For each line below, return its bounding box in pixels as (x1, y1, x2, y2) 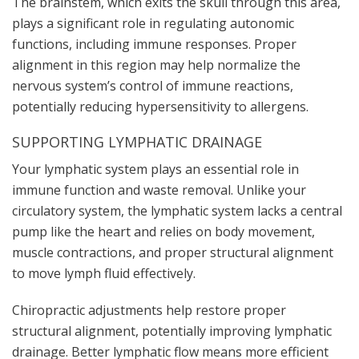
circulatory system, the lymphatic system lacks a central (12, 201, 342, 220)
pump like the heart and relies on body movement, (12, 222, 315, 240)
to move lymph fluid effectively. (12, 264, 196, 282)
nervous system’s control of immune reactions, (12, 76, 293, 95)
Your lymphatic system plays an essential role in (12, 159, 299, 178)
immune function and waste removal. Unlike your (12, 180, 306, 199)
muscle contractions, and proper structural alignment (12, 243, 333, 261)
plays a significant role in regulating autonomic (12, 14, 294, 32)
